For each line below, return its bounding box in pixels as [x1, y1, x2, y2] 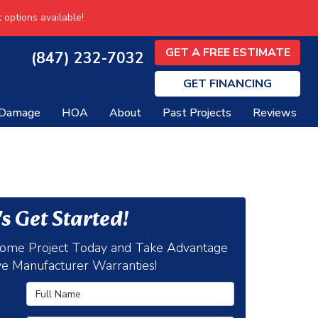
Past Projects [163, 105, 231, 121]
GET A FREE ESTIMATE [165, 44, 290, 60]
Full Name [26, 281, 75, 295]
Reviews [253, 105, 297, 121]
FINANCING [209, 75, 272, 92]
